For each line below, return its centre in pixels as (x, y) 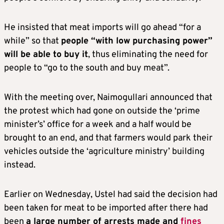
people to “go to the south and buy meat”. (87, 68)
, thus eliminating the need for (148, 55)
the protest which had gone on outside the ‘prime (102, 111)
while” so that (32, 41)
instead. (20, 165)
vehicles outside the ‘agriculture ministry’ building (104, 152)
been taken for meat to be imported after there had (106, 208)
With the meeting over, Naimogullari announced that (108, 98)
